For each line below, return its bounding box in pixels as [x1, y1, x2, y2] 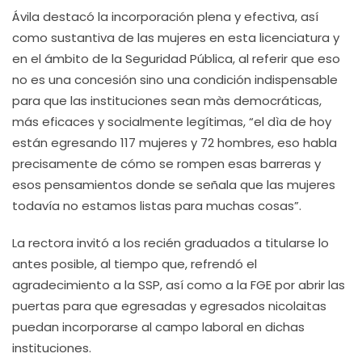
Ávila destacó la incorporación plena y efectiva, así [12, 8, 318, 25]
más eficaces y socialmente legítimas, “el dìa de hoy [12, 113, 331, 130]
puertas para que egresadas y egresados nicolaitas [12, 297, 326, 314]
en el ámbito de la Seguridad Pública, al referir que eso [12, 50, 340, 67]
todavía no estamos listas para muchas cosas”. [12, 197, 301, 214]
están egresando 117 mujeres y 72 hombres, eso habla [12, 134, 337, 151]
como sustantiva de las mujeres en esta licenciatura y [12, 29, 339, 46]
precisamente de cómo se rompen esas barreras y [12, 155, 321, 172]
